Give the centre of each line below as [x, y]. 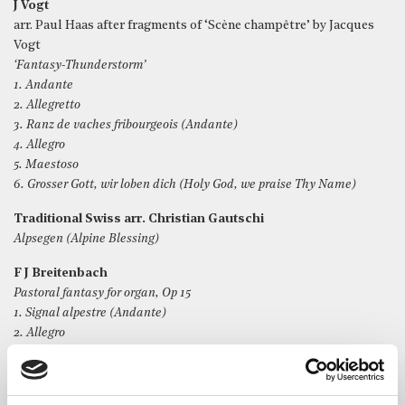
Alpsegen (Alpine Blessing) [86, 239]
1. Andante [43, 85]
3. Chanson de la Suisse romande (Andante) [134, 353]
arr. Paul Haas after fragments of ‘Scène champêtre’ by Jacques [194, 26]
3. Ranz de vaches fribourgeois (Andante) [126, 125]
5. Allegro [39, 393]
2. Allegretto [47, 105]
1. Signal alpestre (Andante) [90, 313]
